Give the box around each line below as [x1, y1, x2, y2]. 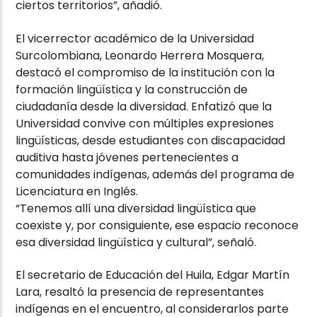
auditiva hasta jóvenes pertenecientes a [16, 149, 239, 166]
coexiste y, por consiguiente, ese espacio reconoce [16, 217, 299, 234]
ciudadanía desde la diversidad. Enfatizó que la [16, 98, 272, 115]
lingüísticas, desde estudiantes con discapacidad [16, 132, 286, 149]
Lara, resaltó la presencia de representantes [16, 284, 265, 301]
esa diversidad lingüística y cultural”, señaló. [16, 234, 257, 250]
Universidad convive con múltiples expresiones [16, 115, 275, 132]
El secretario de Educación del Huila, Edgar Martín [16, 267, 290, 284]
